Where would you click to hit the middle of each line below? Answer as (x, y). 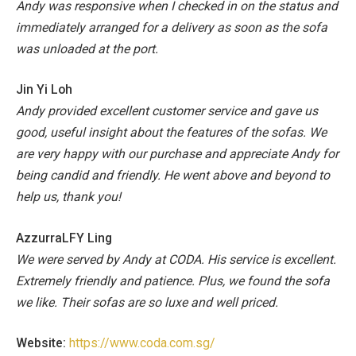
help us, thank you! (68, 197)
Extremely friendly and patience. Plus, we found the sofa (173, 281)
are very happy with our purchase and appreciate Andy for (177, 154)
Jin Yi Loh (44, 90)
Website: (43, 343)
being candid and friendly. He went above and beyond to (173, 176)
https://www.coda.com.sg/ (142, 343)
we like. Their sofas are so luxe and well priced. (147, 302)
